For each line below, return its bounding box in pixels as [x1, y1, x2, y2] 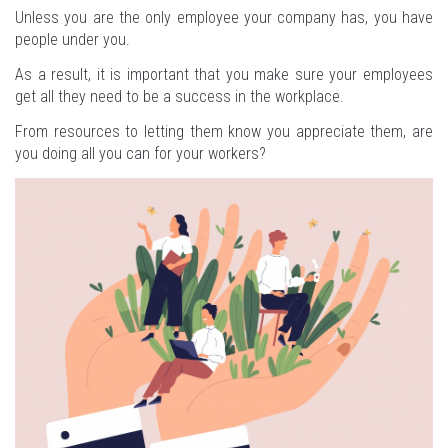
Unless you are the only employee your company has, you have [15, 8, 433, 27]
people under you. [15, 30, 130, 49]
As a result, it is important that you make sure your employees [15, 65, 433, 84]
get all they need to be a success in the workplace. [15, 87, 344, 106]
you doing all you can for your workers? [15, 144, 266, 163]
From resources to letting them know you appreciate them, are [15, 122, 433, 141]
